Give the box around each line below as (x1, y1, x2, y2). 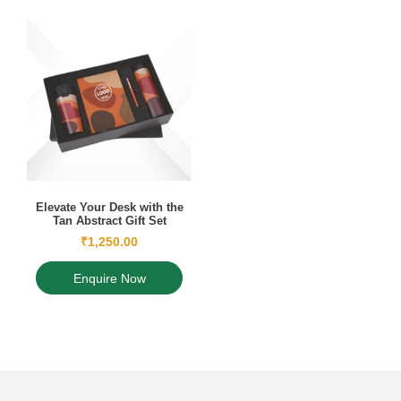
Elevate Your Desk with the (35, 200, 183, 215)
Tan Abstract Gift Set (52, 214, 166, 228)
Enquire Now (73, 271, 146, 286)
